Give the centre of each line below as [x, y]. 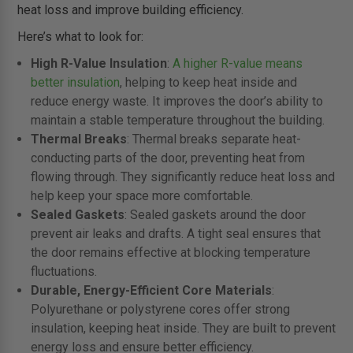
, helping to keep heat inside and [208, 83]
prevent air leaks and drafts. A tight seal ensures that [175, 234]
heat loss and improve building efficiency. [131, 10]
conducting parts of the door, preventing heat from [167, 158]
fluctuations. [63, 272]
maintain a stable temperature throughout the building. [177, 121]
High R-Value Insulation [98, 64]
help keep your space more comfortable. [141, 196]
